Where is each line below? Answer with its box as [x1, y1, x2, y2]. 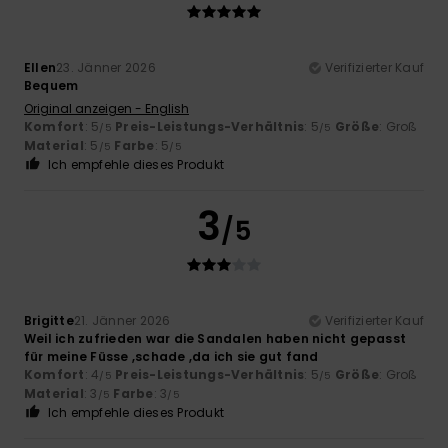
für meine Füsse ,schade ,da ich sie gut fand [24, 347, 319, 365]
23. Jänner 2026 [56, 58, 156, 76]
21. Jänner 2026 [73, 311, 171, 329]
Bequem [24, 76, 79, 94]
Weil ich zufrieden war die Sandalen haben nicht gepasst [24, 329, 407, 347]
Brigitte [24, 311, 74, 329]
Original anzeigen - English [24, 99, 189, 117]
